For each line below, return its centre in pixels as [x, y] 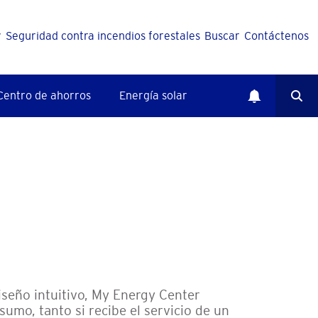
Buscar [222, 35]
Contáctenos [276, 35]
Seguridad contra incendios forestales [103, 35]
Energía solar [153, 95]
